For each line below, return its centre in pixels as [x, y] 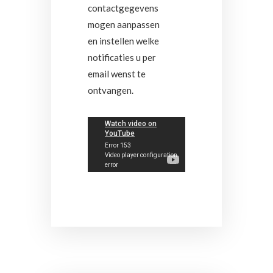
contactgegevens [123, 8]
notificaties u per [122, 57]
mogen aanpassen [124, 24]
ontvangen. [111, 90]
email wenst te [117, 74]
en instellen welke [123, 41]
